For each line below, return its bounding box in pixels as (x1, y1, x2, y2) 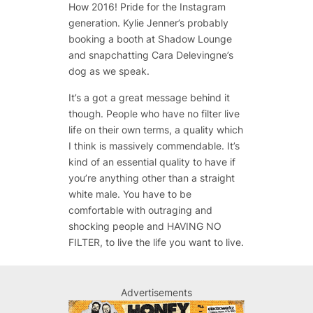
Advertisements (121, 286, 192, 299)
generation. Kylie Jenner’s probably (68, 17, 228, 29)
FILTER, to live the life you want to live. (68, 235, 244, 248)
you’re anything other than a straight (68, 171, 235, 184)
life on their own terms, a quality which (68, 123, 243, 136)
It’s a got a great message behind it (68, 91, 230, 103)
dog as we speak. (68, 65, 150, 78)
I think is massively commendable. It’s (68, 139, 240, 152)
